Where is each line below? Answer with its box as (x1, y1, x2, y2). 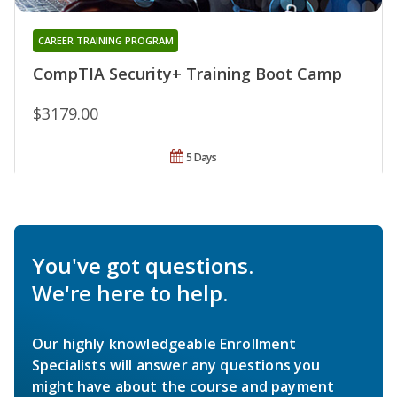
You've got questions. (32, 251, 253, 281)
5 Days (186, 150, 217, 166)
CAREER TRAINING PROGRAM (37, 34, 174, 48)
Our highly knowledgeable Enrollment (32, 334, 297, 354)
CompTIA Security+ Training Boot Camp (33, 63, 342, 85)
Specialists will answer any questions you (32, 355, 321, 376)
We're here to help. (32, 278, 228, 308)
